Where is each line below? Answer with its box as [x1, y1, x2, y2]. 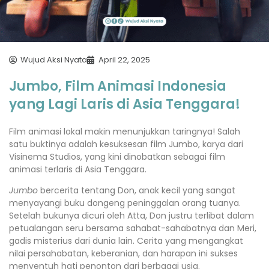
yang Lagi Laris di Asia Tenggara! [9, 95, 240, 113]
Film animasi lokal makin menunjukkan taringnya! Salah [9, 125, 240, 138]
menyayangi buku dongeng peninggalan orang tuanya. [9, 197, 241, 210]
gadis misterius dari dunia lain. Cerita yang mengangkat [9, 235, 243, 247]
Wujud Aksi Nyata [20, 54, 87, 65]
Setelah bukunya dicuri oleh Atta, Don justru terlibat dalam [9, 210, 254, 222]
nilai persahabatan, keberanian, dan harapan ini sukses [9, 247, 238, 260]
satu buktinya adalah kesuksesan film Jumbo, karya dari [9, 138, 243, 150]
